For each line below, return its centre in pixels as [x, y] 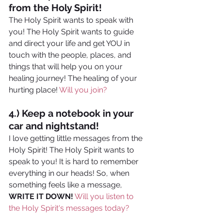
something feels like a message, [66, 185]
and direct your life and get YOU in [70, 44]
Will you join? [83, 90]
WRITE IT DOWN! [41, 197]
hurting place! [34, 90]
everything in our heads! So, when [70, 173]
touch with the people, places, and [71, 55]
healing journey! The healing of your [74, 78]
